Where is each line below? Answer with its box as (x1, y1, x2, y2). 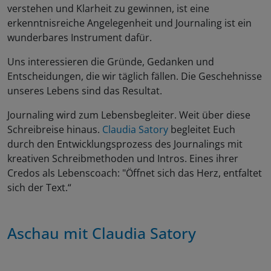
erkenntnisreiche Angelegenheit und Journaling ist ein (7, 16, 252, 30)
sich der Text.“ (7, 181, 76, 195)
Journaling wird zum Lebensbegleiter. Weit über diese (7, 108, 250, 122)
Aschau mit (7, 223, 92, 244)
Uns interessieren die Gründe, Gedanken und (7, 55, 214, 69)
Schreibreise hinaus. (7, 123, 102, 137)
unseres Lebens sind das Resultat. (7, 84, 162, 98)
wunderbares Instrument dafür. (7, 31, 152, 45)
